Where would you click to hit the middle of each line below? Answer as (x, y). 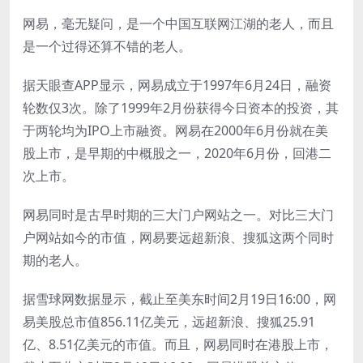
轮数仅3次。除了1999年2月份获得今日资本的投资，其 (181, 107)
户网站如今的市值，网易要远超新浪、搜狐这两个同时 (178, 237)
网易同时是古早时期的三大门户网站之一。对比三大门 (178, 214)
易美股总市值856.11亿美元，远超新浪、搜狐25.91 (169, 321)
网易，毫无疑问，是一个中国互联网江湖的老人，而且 (178, 23)
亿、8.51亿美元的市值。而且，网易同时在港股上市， (178, 344)
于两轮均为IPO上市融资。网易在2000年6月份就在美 (175, 130)
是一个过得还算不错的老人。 (107, 46)
